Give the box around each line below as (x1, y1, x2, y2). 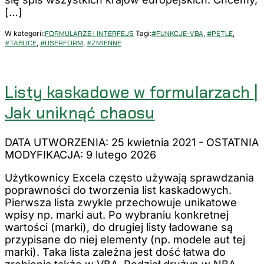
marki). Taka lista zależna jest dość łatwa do (5, 246, 226, 259)
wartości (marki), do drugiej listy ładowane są (5, 221, 233, 234)
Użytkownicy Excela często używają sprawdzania (5, 171, 254, 184)
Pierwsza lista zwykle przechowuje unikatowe (5, 196, 237, 209)
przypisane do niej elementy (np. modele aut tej (5, 233, 245, 246)
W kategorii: (5, 28, 45, 38)
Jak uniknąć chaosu (5, 103, 155, 124)
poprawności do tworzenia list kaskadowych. (5, 184, 232, 197)
